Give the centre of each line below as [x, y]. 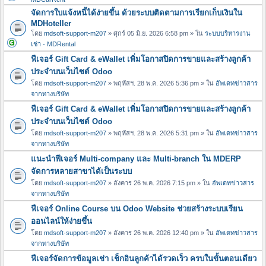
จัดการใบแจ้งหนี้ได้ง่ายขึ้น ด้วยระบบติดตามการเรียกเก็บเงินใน [137, 12]
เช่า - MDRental [53, 44]
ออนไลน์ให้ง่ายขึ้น [61, 221]
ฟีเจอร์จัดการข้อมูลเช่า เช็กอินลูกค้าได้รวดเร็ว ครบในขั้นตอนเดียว [144, 258]
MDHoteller [51, 23]
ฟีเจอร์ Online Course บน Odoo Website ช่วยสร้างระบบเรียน [137, 208]
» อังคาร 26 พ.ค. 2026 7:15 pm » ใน [159, 183]
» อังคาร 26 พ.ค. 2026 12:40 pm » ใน [161, 232]
